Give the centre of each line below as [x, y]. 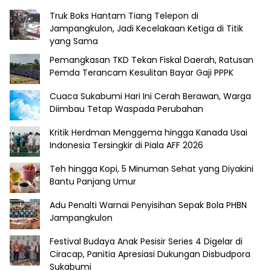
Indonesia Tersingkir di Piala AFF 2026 [126, 145]
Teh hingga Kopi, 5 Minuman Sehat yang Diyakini [152, 168]
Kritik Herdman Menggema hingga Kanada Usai [149, 132]
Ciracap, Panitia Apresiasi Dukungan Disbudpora [150, 254]
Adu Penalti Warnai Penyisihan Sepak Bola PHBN [148, 205]
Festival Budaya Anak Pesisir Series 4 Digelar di [146, 241]
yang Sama [74, 41]
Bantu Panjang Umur [93, 181]
